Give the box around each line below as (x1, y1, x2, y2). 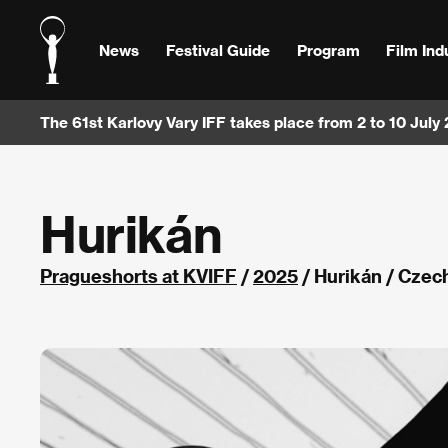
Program (296, 40, 360, 59)
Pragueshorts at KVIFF (40, 265, 237, 286)
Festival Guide (165, 40, 270, 59)
